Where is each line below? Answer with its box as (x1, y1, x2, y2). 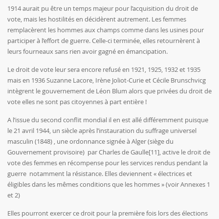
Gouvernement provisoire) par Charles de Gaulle (7, 148, 149, 157)
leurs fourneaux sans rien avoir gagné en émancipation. (7, 47, 168, 56)
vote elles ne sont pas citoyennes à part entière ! (7, 97, 147, 107)
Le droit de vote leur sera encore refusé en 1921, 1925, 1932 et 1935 (7, 65, 200, 74)
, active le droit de (159, 148, 210, 157)
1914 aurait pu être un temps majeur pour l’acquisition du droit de (7, 4, 198, 13)
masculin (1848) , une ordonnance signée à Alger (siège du (7, 137, 174, 146)
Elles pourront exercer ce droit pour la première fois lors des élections (7, 209, 208, 218)
